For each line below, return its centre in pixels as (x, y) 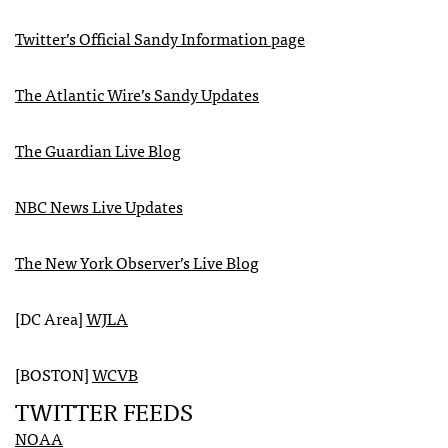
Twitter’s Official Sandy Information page (160, 37)
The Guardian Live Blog (98, 149)
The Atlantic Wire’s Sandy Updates (137, 93)
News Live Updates (115, 205)
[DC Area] (50, 317)
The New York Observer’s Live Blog (137, 261)
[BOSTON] (53, 373)
